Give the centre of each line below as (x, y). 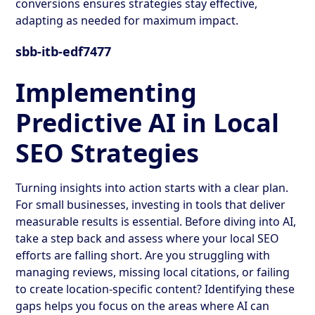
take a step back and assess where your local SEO (148, 238)
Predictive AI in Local (148, 122)
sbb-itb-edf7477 (64, 51)
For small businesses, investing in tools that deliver (151, 204)
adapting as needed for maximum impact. (127, 20)
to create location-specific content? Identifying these (155, 289)
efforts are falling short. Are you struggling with (143, 255)
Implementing (107, 92)
